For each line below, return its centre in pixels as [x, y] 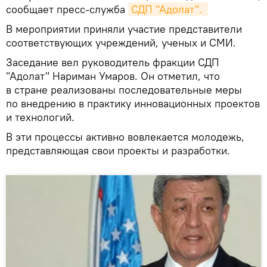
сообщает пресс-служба [67, 9]
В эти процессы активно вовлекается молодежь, [125, 136]
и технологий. [40, 117]
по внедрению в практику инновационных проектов [133, 103]
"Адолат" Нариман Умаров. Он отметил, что [113, 76]
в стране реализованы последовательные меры [124, 89]
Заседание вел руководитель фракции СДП [113, 62]
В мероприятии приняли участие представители [124, 29]
